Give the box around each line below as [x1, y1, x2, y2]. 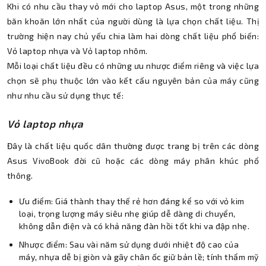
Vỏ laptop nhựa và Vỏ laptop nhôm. [7, 46, 148, 56]
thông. [7, 170, 33, 181]
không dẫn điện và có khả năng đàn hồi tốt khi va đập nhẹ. [19, 221, 250, 232]
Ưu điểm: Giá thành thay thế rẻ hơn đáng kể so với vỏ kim [19, 196, 245, 207]
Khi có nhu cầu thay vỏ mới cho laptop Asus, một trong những [7, 1, 259, 12]
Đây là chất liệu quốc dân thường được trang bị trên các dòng [7, 141, 259, 151]
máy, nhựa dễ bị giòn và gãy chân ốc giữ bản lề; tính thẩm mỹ [19, 252, 259, 262]
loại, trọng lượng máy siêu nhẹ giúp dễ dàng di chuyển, [19, 208, 236, 219]
